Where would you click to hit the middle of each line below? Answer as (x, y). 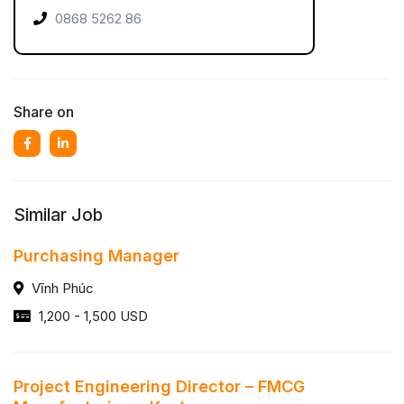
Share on (44, 112)
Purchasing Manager (96, 256)
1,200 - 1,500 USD (92, 316)
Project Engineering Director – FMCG (159, 386)
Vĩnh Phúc (61, 288)
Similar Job (58, 215)
